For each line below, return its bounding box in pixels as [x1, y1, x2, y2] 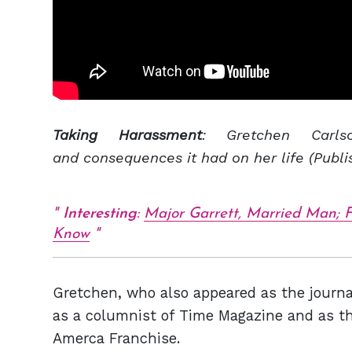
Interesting [63, 207, 137, 222]
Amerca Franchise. [53, 330, 185, 347]
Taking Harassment [53, 126, 202, 144]
